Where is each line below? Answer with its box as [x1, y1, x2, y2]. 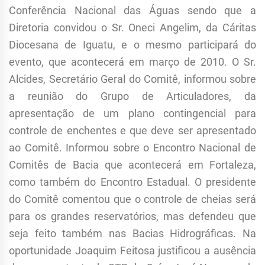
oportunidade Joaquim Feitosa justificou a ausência [9, 244, 256, 257]
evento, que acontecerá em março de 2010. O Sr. [9, 56, 256, 69]
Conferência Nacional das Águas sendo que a [9, 4, 256, 17]
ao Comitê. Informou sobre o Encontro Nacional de [9, 141, 256, 154]
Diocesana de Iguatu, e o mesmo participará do [9, 38, 256, 51]
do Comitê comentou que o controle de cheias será [9, 193, 256, 206]
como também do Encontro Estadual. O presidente [9, 176, 256, 189]
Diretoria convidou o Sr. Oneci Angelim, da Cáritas [9, 21, 256, 34]
